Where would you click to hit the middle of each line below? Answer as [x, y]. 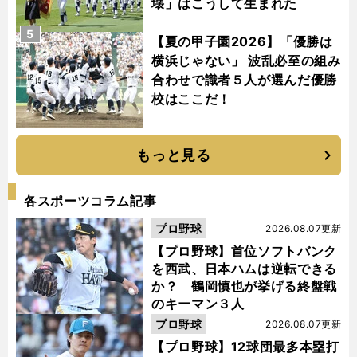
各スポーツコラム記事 [90, 201]
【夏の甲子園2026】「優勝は [242, 42]
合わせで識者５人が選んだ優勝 [244, 80]
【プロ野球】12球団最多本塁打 [245, 347]
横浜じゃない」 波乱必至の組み [246, 61]
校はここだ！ [191, 99]
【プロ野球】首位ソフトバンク [244, 251]
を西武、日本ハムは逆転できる [244, 269]
